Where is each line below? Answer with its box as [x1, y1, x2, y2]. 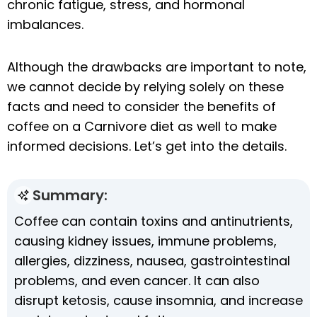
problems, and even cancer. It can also [14, 271, 260, 289]
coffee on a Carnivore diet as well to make [7, 117, 277, 135]
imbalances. [7, 15, 87, 33]
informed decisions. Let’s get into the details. [7, 137, 287, 155]
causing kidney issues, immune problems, [14, 231, 277, 250]
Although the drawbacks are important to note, [7, 57, 306, 76]
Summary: [33, 185, 108, 205]
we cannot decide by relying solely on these [7, 77, 284, 96]
